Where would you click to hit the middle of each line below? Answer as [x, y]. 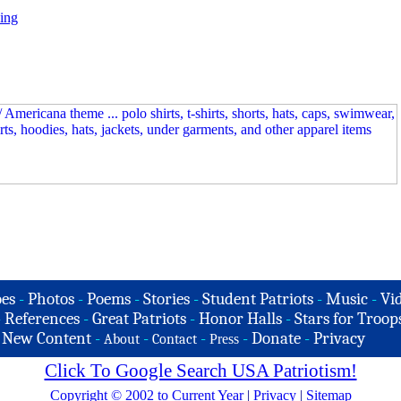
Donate [276, 338]
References [42, 319]
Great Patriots [139, 319]
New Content [47, 338]
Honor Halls [240, 319]
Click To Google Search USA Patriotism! [200, 371]
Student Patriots [258, 299]
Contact [175, 339]
